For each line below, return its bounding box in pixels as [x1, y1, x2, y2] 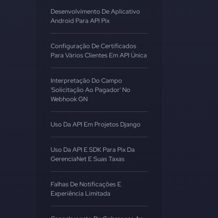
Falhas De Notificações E [51, 180, 121, 188]
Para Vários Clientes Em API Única [51, 51, 147, 59]
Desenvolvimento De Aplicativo [51, 7, 140, 16]
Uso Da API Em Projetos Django [51, 120, 141, 128]
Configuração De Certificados [51, 42, 136, 50]
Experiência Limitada [51, 189, 110, 198]
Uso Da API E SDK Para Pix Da [51, 145, 135, 154]
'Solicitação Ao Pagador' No [51, 86, 130, 94]
